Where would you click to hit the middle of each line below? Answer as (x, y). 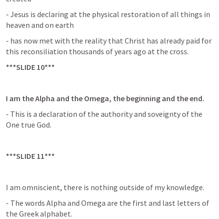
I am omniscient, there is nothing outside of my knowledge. (105, 187)
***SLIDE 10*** (30, 67)
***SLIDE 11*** (30, 156)
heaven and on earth (40, 25)
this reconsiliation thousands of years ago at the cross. (97, 51)
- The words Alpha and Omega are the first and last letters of (108, 203)
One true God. (29, 125)
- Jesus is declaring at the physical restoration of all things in (108, 14)
